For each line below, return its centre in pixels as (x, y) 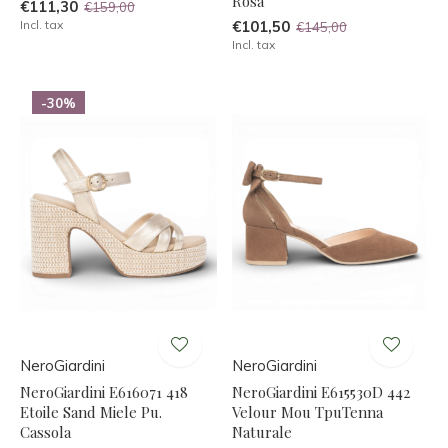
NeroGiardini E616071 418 (104, 391)
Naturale (261, 431)
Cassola (45, 431)
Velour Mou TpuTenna (307, 411)
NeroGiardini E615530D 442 (320, 391)
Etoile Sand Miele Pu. (91, 411)
